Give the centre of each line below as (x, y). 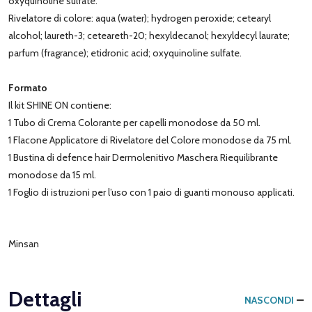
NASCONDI (269, 300)
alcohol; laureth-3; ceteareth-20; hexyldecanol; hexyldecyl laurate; (149, 35)
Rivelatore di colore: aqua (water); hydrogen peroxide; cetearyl (140, 18)
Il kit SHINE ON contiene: (60, 105)
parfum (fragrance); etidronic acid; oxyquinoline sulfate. (125, 53)
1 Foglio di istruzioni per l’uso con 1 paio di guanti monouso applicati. (151, 192)
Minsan (24, 243)
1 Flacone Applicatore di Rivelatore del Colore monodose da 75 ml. (150, 140)
